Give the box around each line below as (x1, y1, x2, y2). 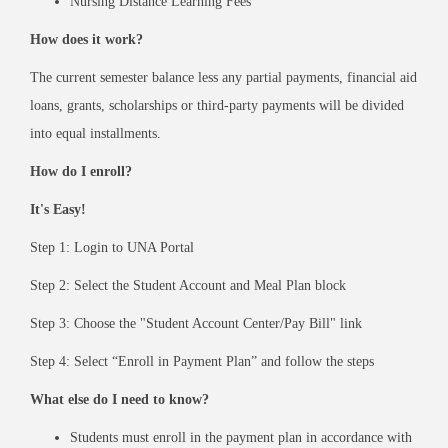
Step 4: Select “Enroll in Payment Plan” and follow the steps (30, 354, 374, 369)
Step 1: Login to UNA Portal (30, 240, 194, 255)
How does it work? (30, 32, 143, 47)
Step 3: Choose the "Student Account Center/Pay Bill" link (30, 316, 362, 331)
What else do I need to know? (30, 392, 209, 407)
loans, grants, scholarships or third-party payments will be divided (30, 98, 404, 113)
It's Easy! (30, 202, 86, 217)
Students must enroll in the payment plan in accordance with (70, 430, 412, 445)
